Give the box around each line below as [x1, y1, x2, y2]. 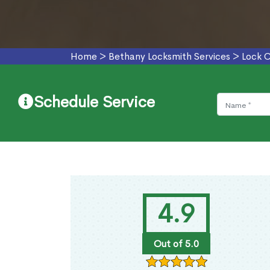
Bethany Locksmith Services [108, 50, 230, 63]
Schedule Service [34, 92, 155, 113]
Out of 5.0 [153, 237, 199, 251]
